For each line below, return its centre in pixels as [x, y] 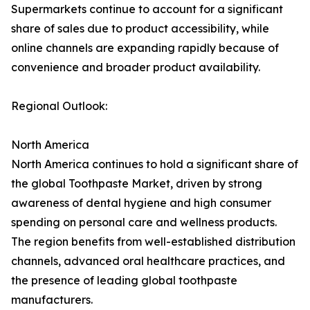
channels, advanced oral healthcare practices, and [148, 261]
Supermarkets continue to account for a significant [147, 9]
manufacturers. [52, 300]
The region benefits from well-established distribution [153, 242]
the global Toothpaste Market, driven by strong [137, 184]
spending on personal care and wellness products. [144, 222]
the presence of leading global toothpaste [124, 281]
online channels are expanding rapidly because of [145, 48]
